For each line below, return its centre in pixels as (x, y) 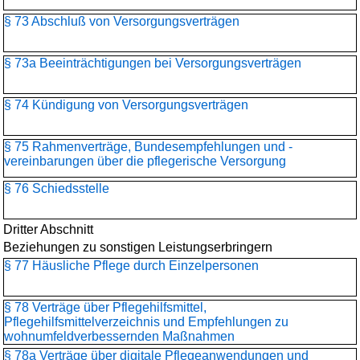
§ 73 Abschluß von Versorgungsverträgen (122, 21)
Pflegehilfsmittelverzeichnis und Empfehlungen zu (146, 322)
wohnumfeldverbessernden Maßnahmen (119, 336)
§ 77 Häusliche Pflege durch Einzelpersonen (131, 266)
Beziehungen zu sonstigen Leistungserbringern (138, 247)
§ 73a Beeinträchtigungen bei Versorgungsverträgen (153, 63)
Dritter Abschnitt (48, 229)
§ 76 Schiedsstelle (57, 188)
